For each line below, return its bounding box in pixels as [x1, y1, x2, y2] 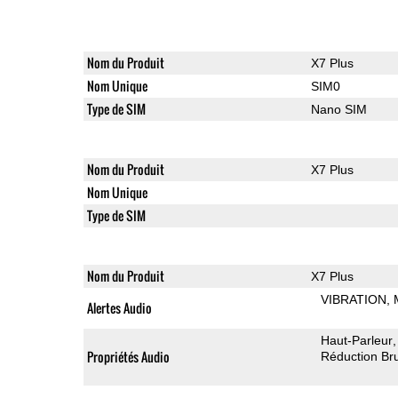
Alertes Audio [86, 298, 152, 317]
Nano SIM [310, 101, 367, 116]
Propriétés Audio [86, 346, 170, 366]
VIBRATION [321, 291, 387, 306]
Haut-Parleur [321, 332, 394, 347]
